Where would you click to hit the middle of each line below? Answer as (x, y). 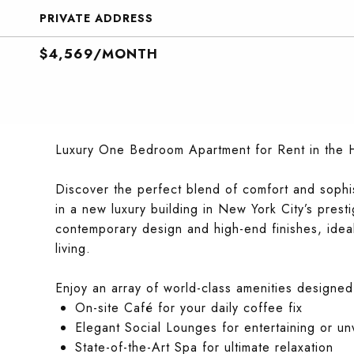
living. (73, 249)
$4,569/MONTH (99, 54)
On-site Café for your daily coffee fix (188, 308)
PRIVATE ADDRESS (96, 18)
